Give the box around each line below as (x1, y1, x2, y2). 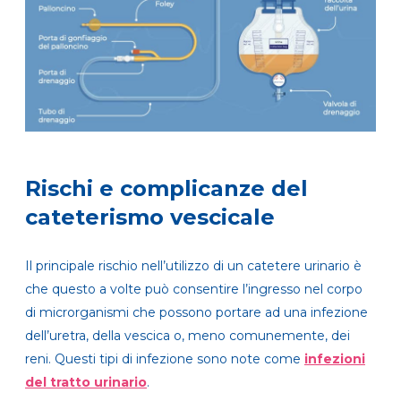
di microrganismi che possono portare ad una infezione (25, 304, 368, 321)
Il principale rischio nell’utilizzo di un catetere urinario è (25, 258, 362, 275)
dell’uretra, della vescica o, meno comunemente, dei (25, 328, 350, 345)
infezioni (304, 351, 365, 368)
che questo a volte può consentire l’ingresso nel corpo (25, 281, 363, 298)
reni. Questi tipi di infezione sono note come (25, 351, 304, 368)
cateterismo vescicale (25, 204, 275, 231)
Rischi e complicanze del (25, 175, 308, 202)
